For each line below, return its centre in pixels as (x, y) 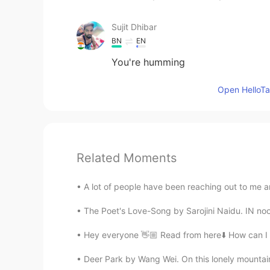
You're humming (148, 62)
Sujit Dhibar (134, 27)
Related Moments (127, 158)
